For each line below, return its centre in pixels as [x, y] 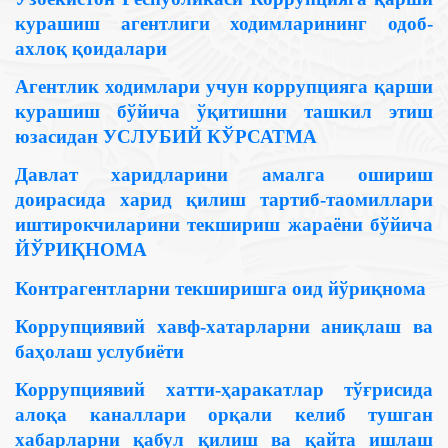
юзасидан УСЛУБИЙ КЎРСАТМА [166, 136]
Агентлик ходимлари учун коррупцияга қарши [224, 86]
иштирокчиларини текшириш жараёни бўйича [224, 225]
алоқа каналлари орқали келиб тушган [224, 415]
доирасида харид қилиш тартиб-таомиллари [224, 200]
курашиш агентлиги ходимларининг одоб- [224, 23]
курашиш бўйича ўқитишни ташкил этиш [224, 111]
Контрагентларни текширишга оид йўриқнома [220, 288]
